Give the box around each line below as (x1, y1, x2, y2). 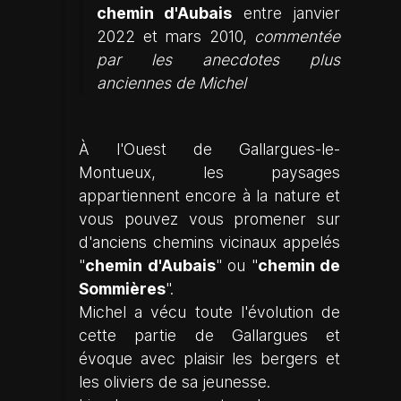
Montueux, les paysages (79, 163, 340, 182)
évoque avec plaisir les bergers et (79, 349, 340, 368)
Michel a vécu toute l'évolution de (79, 303, 340, 321)
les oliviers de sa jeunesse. (79, 372, 270, 391)
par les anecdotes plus (97, 50, 340, 69)
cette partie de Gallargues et (79, 326, 340, 345)
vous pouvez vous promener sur (79, 209, 340, 228)
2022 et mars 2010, (97, 27, 254, 46)
